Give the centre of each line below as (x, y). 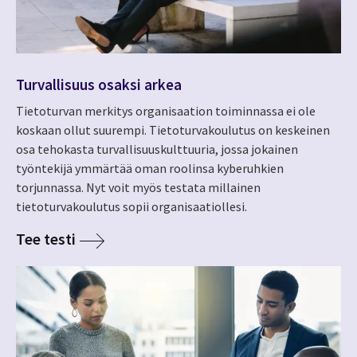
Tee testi (46, 239)
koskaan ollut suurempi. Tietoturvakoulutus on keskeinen (173, 130)
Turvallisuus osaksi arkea (99, 84)
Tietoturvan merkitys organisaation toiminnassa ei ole (166, 111)
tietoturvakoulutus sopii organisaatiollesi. (131, 207)
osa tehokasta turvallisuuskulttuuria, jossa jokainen (157, 149)
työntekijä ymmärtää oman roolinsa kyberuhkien (150, 169)
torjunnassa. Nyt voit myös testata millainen (138, 188)
